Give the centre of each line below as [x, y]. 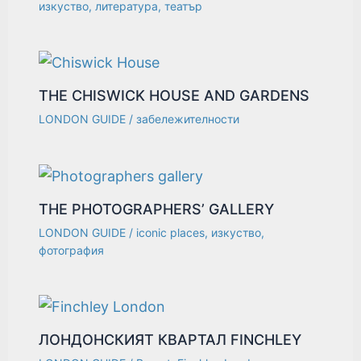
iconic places [171, 232]
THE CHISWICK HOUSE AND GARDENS [174, 96]
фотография [72, 250]
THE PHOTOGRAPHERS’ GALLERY [157, 209]
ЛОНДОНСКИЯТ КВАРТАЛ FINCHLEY [170, 340]
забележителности [188, 119]
